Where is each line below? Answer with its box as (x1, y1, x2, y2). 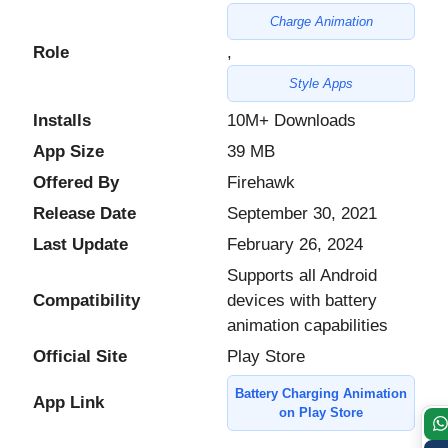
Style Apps (289, 75, 353, 91)
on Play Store (279, 404, 363, 420)
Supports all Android (227, 265, 377, 285)
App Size (33, 141, 104, 161)
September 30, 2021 (227, 203, 377, 223)
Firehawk (227, 172, 295, 192)
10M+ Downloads (227, 110, 356, 130)
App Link (33, 392, 104, 412)
